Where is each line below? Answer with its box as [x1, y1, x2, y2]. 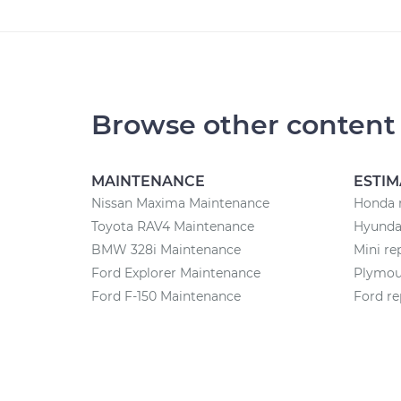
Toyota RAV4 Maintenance [91, 218, 254, 235]
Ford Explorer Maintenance [91, 265, 260, 281]
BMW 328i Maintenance [91, 242, 241, 258]
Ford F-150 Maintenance [91, 288, 241, 304]
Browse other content [91, 108, 396, 141]
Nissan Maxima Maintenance [91, 195, 269, 211]
